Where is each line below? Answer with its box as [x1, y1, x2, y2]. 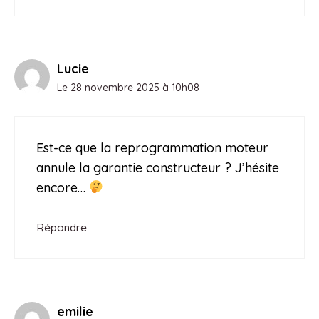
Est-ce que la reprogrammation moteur [36, 139, 268, 156]
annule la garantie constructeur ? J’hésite [36, 159, 279, 176]
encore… [36, 179, 89, 196]
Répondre [36, 220, 87, 234]
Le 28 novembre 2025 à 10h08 [57, 80, 199, 94]
